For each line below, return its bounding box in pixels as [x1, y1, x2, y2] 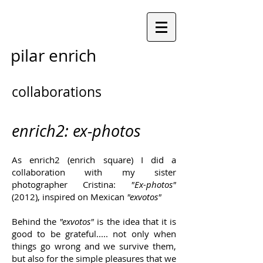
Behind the [12, 215, 60, 227]
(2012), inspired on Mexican [12, 191, 127, 203]
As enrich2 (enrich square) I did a [12, 154, 176, 166]
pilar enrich [11, 45, 96, 66]
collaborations [12, 83, 102, 101]
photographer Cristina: [12, 178, 131, 190]
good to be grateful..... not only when [12, 228, 176, 240]
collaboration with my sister [12, 166, 176, 178]
